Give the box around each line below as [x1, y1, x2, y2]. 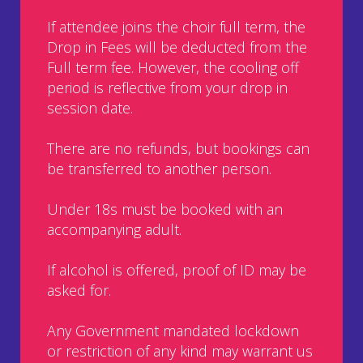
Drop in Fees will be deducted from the [47, 36, 307, 57]
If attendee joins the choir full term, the [47, 16, 305, 36]
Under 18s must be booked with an [47, 199, 283, 219]
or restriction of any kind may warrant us [47, 340, 313, 361]
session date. [47, 97, 133, 117]
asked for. [47, 280, 111, 300]
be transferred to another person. [47, 158, 271, 178]
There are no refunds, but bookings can [47, 138, 310, 158]
